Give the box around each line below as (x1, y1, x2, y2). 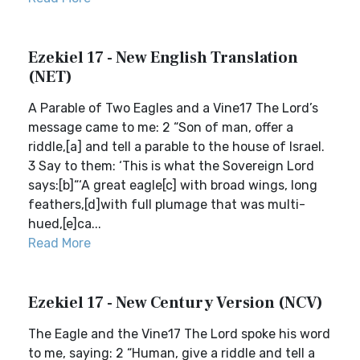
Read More (28, 235, 91, 251)
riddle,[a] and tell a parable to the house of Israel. (28, 139, 325, 154)
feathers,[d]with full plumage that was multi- (28, 197, 305, 212)
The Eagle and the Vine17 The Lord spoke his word (28, 326, 330, 342)
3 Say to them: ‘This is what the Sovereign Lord (28, 158, 314, 174)
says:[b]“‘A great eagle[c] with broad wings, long (28, 178, 317, 193)
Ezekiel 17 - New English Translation (28, 47, 298, 68)
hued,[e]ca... (28, 216, 101, 231)
